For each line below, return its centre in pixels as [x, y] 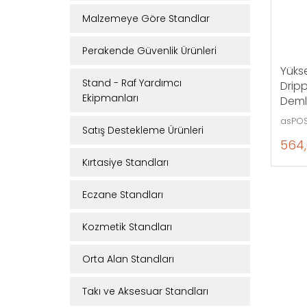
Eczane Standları [123, 195]
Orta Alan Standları [128, 259]
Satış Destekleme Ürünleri [143, 130]
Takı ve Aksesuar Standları [145, 291]
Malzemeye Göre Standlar [146, 19]
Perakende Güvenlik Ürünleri [149, 51]
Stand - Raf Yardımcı [132, 83]
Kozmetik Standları [127, 227]
